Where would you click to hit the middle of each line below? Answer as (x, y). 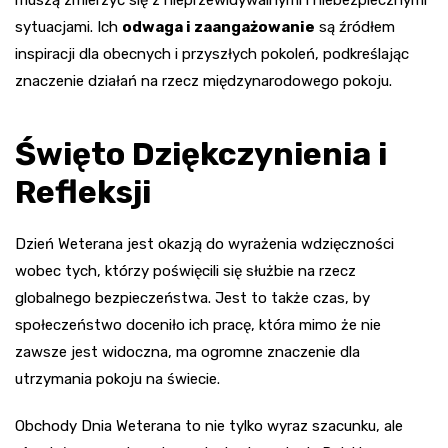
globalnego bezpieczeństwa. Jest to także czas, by (192, 297)
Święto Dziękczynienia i (201, 153)
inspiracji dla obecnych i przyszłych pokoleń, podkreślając (212, 53)
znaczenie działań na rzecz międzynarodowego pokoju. (203, 80)
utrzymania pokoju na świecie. (117, 378)
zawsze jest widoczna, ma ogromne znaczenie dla (187, 351)
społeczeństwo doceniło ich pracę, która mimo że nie (198, 324)
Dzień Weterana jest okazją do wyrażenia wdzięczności (204, 243)
